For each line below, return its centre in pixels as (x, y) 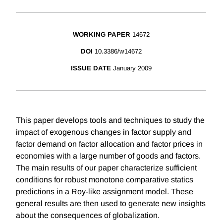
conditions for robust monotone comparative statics (105, 180)
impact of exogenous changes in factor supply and (104, 132)
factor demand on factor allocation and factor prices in (109, 144)
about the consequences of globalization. (88, 216)
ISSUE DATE (91, 68)
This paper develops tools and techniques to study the (110, 120)
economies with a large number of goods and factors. (108, 156)
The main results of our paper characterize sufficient (106, 168)
